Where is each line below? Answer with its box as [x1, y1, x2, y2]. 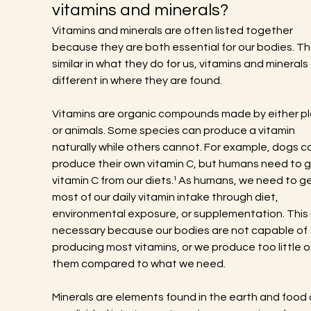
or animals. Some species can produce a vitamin [51, 125, 297, 136]
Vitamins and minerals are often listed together [51, 25, 295, 36]
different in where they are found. [51, 75, 222, 86]
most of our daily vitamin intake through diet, [51, 192, 280, 203]
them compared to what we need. [51, 258, 226, 269]
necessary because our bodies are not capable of [51, 225, 310, 236]
